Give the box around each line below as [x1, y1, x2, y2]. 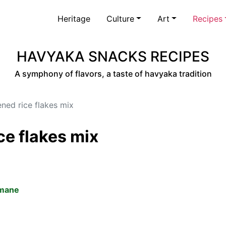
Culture [106, 13, 135, 24]
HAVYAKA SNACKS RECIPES [17, 48, 209, 65]
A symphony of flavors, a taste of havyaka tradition [14, 69, 212, 79]
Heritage [58, 13, 91, 24]
